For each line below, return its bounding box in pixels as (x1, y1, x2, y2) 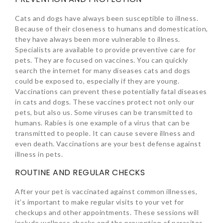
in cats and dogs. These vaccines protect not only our (15, 98, 195, 107)
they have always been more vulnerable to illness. (15, 35, 180, 44)
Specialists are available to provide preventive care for (15, 45, 196, 54)
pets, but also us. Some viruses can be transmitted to (15, 108, 193, 117)
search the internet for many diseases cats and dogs (15, 66, 191, 75)
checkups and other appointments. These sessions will (15, 208, 199, 217)
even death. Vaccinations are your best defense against (15, 139, 201, 148)
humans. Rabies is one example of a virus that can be (15, 118, 190, 127)
